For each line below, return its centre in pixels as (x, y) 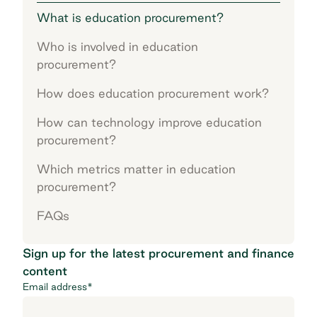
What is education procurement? (130, 17)
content (45, 270)
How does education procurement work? (153, 93)
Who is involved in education (117, 46)
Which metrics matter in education (136, 168)
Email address (55, 286)
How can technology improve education (149, 122)
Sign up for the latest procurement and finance (158, 253)
